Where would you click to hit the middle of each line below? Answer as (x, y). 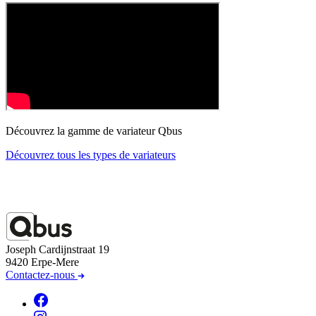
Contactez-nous (42, 275)
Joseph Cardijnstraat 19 (57, 250)
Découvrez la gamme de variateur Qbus (94, 131)
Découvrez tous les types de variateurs (91, 155)
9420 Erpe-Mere (42, 262)
